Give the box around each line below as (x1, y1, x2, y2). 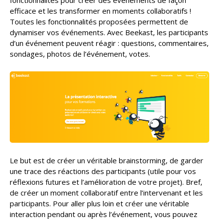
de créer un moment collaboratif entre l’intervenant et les (10, 187, 203, 197)
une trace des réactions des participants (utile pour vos (10, 166, 196, 176)
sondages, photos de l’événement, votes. (10, 49, 150, 59)
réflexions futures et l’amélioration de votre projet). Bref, (10, 176, 202, 187)
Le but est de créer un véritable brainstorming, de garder (10, 155, 203, 165)
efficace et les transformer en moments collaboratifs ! (10, 6, 191, 16)
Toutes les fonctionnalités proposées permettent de (10, 17, 188, 27)
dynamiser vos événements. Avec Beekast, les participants (10, 27, 208, 38)
